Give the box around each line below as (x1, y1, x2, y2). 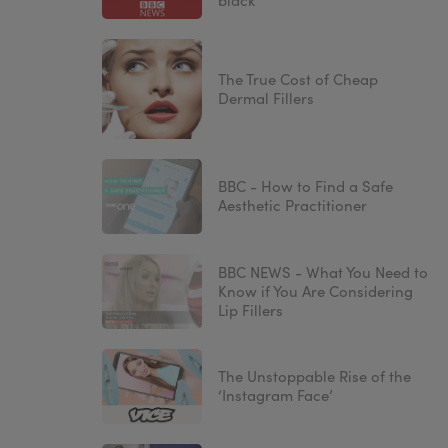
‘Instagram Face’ (218, 385, 333, 406)
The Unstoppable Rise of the (218, 366, 411, 387)
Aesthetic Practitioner (218, 195, 367, 216)
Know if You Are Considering (218, 280, 413, 301)
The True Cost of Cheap (218, 69, 378, 90)
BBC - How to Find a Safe (218, 176, 393, 197)
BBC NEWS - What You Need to (218, 261, 428, 282)
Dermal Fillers (218, 88, 314, 109)
